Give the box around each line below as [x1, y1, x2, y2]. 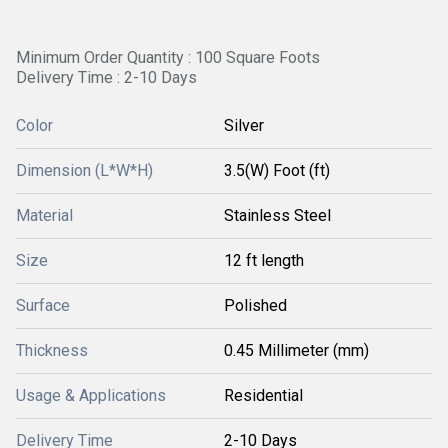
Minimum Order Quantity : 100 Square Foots [16, 48, 320, 67]
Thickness [16, 341, 88, 360]
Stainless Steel [224, 206, 331, 225]
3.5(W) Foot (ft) [224, 161, 330, 180]
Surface [16, 296, 70, 315]
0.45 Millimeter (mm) [224, 341, 369, 360]
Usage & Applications [16, 386, 166, 405]
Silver [224, 116, 264, 135]
